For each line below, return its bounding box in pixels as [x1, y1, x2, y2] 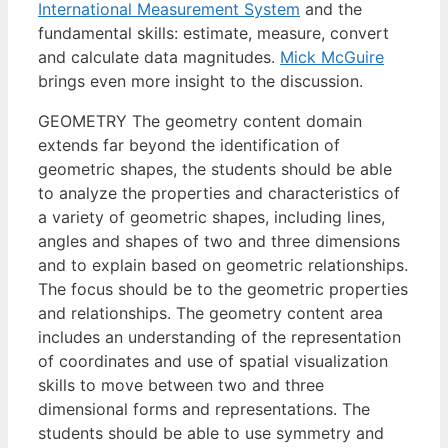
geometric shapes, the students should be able [38, 158, 392, 179]
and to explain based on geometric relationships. [38, 254, 408, 275]
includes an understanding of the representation [38, 326, 401, 347]
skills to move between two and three [38, 374, 324, 395]
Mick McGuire [280, 46, 384, 67]
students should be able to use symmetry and [38, 422, 384, 443]
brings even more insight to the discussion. [38, 70, 363, 91]
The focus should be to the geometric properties [38, 278, 408, 299]
